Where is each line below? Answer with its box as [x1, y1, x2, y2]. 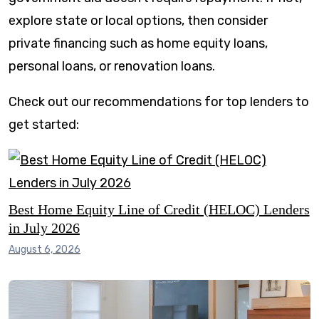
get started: [9, 117, 79, 132]
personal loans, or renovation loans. [9, 58, 218, 74]
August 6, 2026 [9, 244, 80, 256]
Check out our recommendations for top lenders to [9, 94, 309, 110]
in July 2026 [9, 220, 80, 236]
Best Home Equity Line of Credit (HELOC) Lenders [9, 202, 310, 217]
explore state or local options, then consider [9, 13, 268, 28]
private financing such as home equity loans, [9, 36, 268, 51]
